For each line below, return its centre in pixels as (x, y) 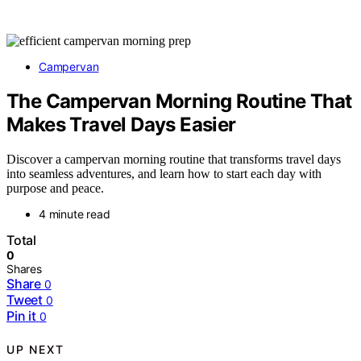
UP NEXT (35, 350)
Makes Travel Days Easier (121, 124)
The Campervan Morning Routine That (179, 101)
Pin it (21, 315)
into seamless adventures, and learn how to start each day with (164, 173)
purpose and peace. (55, 188)
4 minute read (75, 214)
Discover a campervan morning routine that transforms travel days (174, 159)
